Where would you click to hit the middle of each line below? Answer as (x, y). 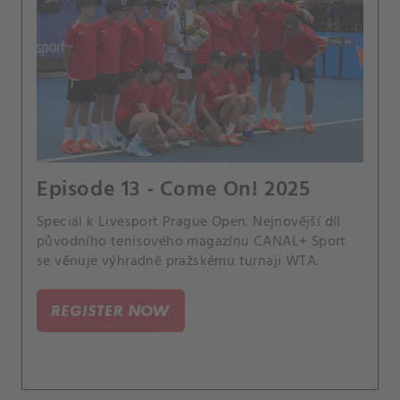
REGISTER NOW (111, 311)
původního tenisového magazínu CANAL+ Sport (192, 242)
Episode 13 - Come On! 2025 (174, 191)
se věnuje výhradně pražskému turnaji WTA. (178, 262)
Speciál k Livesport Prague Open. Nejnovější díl (189, 223)
